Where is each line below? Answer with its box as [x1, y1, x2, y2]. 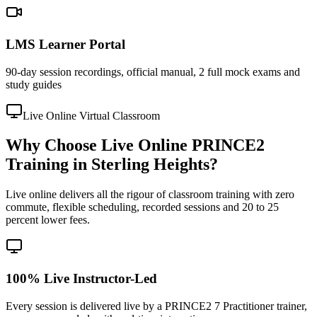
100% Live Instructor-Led [6, 271, 157, 287]
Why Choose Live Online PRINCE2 [6, 136, 265, 155]
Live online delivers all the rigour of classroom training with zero [6, 188, 294, 201]
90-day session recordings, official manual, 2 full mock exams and [6, 65, 300, 78]
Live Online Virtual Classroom [23, 109, 160, 122]
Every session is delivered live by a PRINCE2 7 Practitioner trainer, [6, 299, 307, 312]
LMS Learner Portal [6, 36, 125, 52]
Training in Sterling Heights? [6, 155, 218, 174]
